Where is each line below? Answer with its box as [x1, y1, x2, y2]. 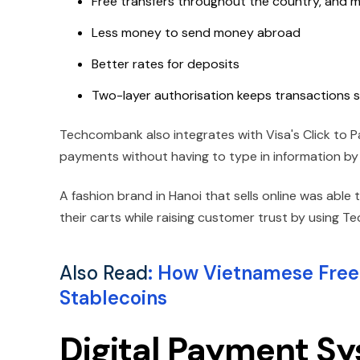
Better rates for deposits [92, 55, 239, 72]
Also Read [59, 260, 148, 285]
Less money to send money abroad [92, 23, 301, 41]
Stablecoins [59, 284, 167, 310]
